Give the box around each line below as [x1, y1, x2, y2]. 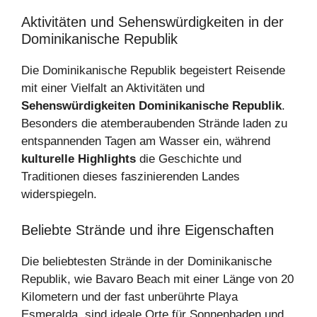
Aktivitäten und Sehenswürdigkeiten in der [21, 14, 284, 30]
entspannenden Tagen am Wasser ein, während [21, 134, 270, 149]
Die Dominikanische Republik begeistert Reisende [21, 64, 285, 78]
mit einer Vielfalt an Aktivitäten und [21, 81, 204, 96]
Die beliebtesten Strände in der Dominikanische [21, 254, 272, 268]
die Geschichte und [136, 152, 241, 166]
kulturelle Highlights [21, 152, 136, 166]
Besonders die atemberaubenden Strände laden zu [21, 117, 287, 131]
